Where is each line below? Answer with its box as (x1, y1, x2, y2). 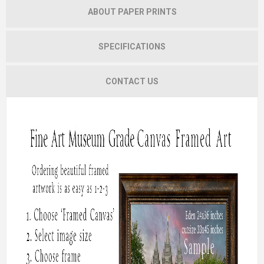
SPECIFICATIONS (98, 41, 166, 51)
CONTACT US (105, 76, 159, 86)
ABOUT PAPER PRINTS (87, 6, 177, 16)
